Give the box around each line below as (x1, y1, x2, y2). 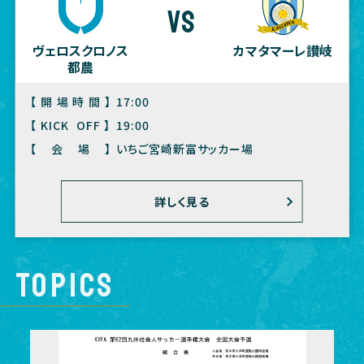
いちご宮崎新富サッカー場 (115, 141, 254, 158)
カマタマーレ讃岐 (232, 41, 332, 61)
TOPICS (15, 264, 115, 306)
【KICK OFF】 (30, 117, 111, 134)
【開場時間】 (30, 93, 111, 110)
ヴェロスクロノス (32, 41, 129, 60)
